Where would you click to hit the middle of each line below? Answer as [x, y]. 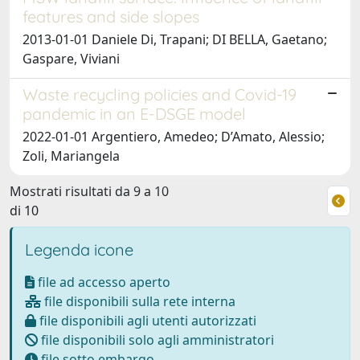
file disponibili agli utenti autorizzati [146, 320]
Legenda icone [79, 249]
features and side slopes [111, 16]
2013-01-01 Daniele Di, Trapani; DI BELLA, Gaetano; [175, 39]
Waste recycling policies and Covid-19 [160, 94]
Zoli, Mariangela [71, 155]
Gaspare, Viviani [71, 58]
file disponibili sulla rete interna [138, 301]
